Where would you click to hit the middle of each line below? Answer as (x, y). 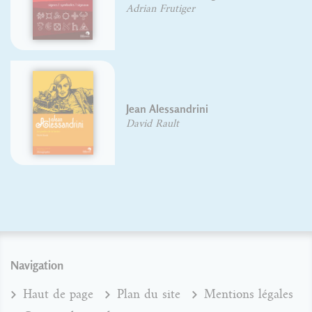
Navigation (37, 265)
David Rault (153, 123)
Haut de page (58, 294)
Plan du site (149, 294)
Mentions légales (249, 294)
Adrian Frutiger (161, 8)
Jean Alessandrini (167, 109)
